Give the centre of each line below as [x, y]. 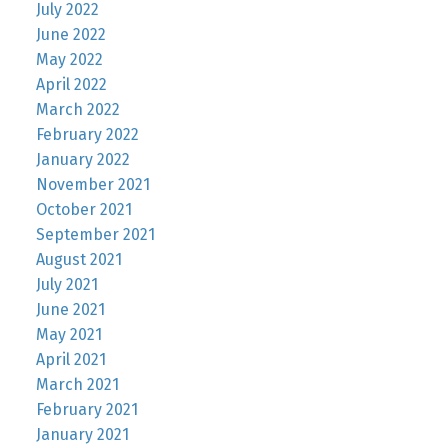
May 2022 [69, 59]
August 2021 [78, 259]
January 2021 [82, 434]
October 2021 [83, 209]
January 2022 [82, 159]
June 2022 [70, 34]
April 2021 [70, 359]
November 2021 [92, 184]
